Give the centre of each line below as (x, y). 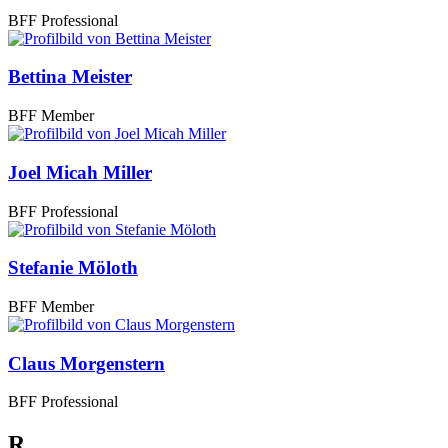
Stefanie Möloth (73, 268)
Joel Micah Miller (80, 172)
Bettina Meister (70, 77)
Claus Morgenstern (86, 363)
